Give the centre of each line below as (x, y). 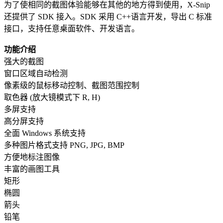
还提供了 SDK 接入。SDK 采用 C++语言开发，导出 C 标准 (108, 16)
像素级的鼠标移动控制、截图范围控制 (72, 85)
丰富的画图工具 (32, 169)
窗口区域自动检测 (36, 73)
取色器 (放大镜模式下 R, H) (52, 97)
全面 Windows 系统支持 (45, 133)
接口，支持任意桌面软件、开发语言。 (72, 28)
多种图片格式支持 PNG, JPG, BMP (64, 145)
